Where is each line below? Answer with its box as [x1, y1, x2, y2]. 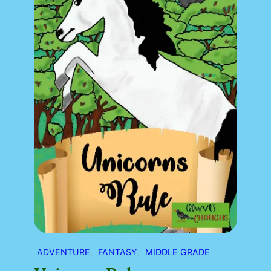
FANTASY [98, 246, 137, 257]
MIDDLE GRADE [145, 246, 210, 257]
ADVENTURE [37, 246, 90, 257]
